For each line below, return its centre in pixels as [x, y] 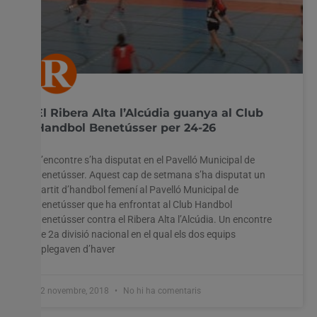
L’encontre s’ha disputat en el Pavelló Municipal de [145, 160]
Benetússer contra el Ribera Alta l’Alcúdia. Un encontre [154, 219]
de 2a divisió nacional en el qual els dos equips [136, 234]
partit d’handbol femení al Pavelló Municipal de [137, 189]
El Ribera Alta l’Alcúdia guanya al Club [149, 113]
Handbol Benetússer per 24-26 [126, 127]
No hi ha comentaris [161, 290]
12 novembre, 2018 [73, 290]
